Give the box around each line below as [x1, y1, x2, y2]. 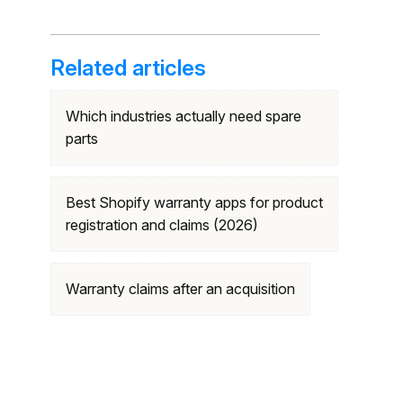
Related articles [50, 55, 206, 81]
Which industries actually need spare [66, 107, 301, 125]
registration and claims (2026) [66, 216, 258, 234]
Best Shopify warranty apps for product [66, 193, 323, 211]
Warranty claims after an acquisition [66, 280, 295, 298]
